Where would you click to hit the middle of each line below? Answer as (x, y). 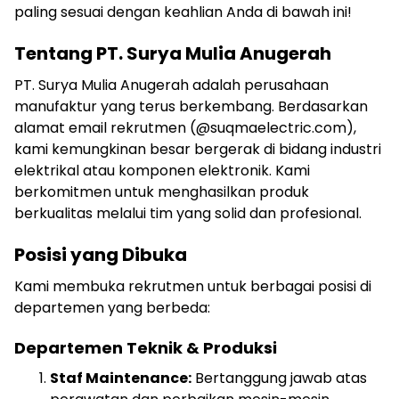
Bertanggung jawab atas (279, 378)
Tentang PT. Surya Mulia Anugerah (173, 53)
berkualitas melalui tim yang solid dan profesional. (188, 213)
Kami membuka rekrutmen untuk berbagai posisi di (193, 286)
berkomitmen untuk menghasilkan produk (162, 192)
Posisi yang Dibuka (101, 255)
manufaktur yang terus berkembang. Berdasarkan (191, 106)
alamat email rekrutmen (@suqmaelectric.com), (185, 128)
